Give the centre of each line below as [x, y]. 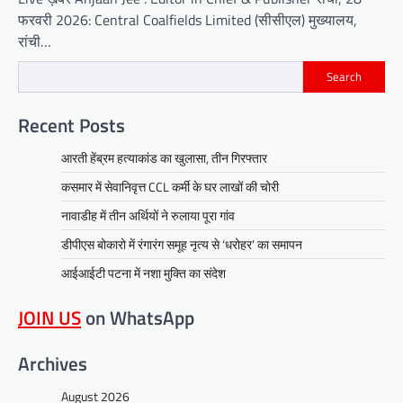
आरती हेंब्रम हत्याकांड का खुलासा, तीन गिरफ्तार [164, 157]
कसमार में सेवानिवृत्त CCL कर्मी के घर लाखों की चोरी [170, 186]
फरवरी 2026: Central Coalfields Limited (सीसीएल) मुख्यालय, [188, 19]
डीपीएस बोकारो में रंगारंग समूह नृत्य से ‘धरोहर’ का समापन [182, 244]
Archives [53, 364]
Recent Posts [72, 125]
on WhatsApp [138, 317]
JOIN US [49, 317]
